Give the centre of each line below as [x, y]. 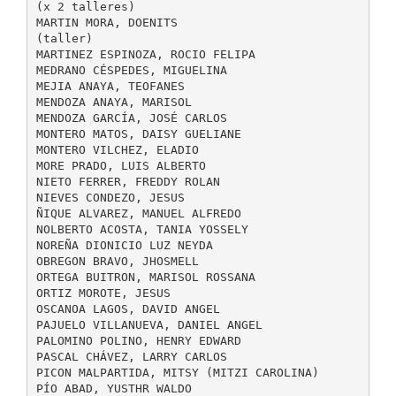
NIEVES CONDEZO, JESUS [110, 197]
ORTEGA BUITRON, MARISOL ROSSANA [145, 277]
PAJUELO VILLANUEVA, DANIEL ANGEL [149, 324]
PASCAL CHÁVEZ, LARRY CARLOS [131, 356]
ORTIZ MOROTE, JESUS [103, 293]
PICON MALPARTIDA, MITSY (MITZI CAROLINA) [177, 372]
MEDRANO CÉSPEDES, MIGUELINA [131, 70]
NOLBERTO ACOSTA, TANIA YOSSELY [142, 229]
